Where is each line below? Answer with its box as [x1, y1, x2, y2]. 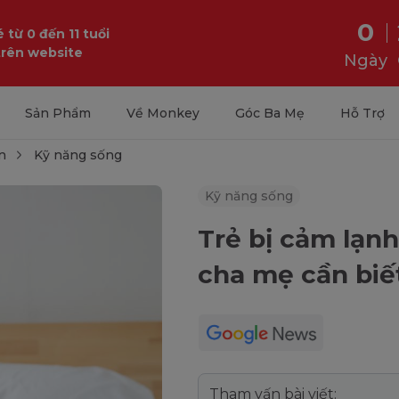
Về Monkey [126, 105, 199, 121]
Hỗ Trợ [339, 105, 385, 121]
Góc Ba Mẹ [234, 105, 305, 121]
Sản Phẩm [24, 105, 91, 121]
